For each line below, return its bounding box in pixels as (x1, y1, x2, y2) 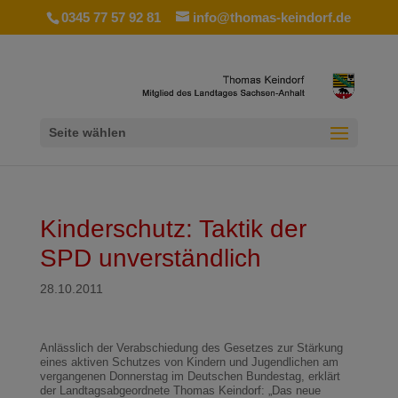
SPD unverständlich (39, 244, 261, 272)
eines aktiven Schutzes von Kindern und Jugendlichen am (39, 355, 338, 369)
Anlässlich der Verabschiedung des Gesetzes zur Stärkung (39, 341, 343, 354)
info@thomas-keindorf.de (193, 10, 352, 26)
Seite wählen (48, 125, 126, 140)
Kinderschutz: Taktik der (39, 215, 306, 243)
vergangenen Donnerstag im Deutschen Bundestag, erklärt (39, 370, 340, 383)
